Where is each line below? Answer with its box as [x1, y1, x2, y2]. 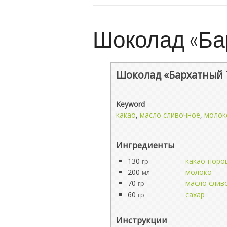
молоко [185, 167, 212, 177]
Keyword [116, 99, 145, 109]
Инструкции [116, 214, 167, 226]
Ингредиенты [116, 139, 175, 151]
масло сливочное [140, 109, 200, 120]
